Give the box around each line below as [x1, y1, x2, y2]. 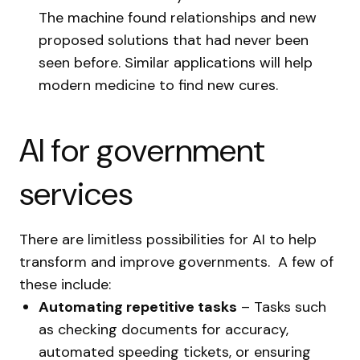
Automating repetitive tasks [39, 297, 237, 317]
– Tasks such [237, 297, 326, 317]
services [19, 173, 133, 215]
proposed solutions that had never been [39, 31, 309, 50]
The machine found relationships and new [39, 8, 317, 27]
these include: [19, 275, 111, 294]
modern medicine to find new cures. [39, 76, 278, 95]
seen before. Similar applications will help [39, 53, 313, 72]
